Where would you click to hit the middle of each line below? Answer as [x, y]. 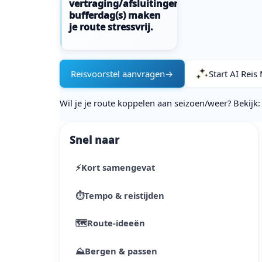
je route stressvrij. [111, 27]
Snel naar [95, 140]
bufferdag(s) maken [115, 15]
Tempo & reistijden [124, 195]
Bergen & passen [121, 251]
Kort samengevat [118, 168]
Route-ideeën [116, 223]
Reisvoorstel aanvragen [118, 73]
